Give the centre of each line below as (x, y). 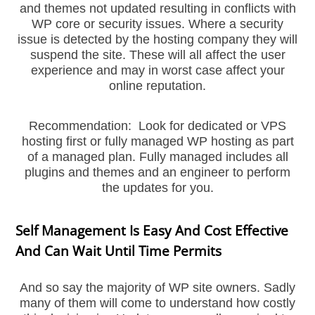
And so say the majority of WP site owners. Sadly (157, 288)
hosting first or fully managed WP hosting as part (157, 142)
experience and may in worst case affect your (157, 70)
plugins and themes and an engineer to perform (157, 173)
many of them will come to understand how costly (157, 303)
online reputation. (157, 85)
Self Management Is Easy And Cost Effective (152, 231)
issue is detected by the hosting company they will (157, 39)
